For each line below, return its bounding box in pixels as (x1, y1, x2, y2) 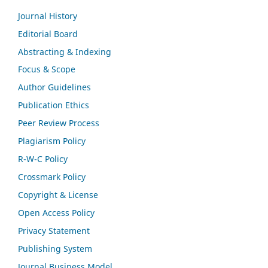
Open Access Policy (18, 207, 95, 219)
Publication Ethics (18, 99, 89, 111)
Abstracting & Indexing (18, 45, 111, 57)
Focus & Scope (18, 63, 75, 75)
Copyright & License (18, 189, 98, 201)
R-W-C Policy (18, 153, 68, 165)
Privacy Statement (18, 225, 90, 237)
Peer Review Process (18, 117, 99, 129)
